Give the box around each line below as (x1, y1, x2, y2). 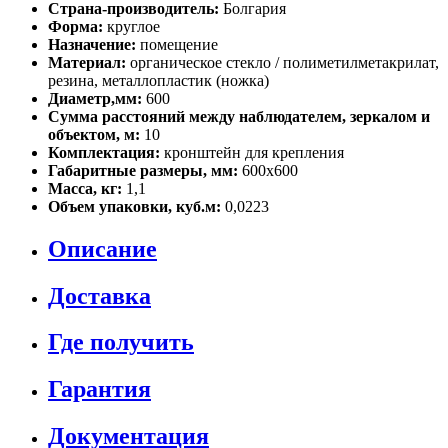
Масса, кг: (48, 179, 126, 197)
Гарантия (48, 376, 151, 403)
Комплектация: (48, 143, 164, 161)
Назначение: (48, 35, 140, 53)
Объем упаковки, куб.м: (48, 197, 225, 215)
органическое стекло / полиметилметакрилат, (130, 53, 439, 71)
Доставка (48, 282, 151, 309)
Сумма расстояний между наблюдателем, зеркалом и (48, 107, 430, 125)
